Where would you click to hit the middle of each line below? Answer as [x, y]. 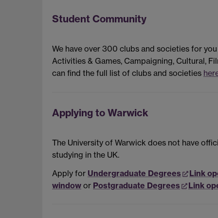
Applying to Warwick [100, 112]
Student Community [99, 19]
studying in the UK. [86, 155]
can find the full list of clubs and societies [128, 73]
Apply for [70, 173]
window [67, 185]
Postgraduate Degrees [136, 185]
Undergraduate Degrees [134, 173]
